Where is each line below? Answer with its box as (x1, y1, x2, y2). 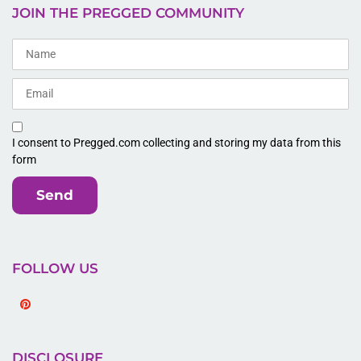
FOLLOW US (12, 259, 98, 276)
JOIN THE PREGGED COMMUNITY (12, 4, 244, 21)
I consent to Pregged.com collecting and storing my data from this (12, 135, 341, 149)
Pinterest (14, 315, 59, 329)
